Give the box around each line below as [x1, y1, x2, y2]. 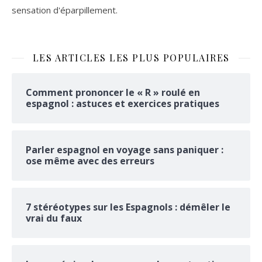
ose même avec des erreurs [26, 154, 154, 167]
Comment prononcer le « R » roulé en [26, 86, 200, 99]
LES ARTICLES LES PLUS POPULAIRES [32, 51, 230, 64]
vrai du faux [26, 212, 82, 225]
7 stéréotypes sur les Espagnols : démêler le [26, 201, 230, 213]
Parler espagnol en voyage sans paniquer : [26, 143, 223, 156]
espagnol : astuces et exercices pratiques [26, 97, 219, 110]
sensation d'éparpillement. [12, 4, 118, 16]
